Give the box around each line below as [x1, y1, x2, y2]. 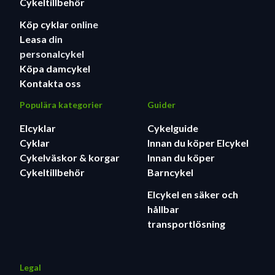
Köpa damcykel [20, 63, 90, 75]
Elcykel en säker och [147, 188, 238, 201]
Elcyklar [20, 122, 56, 134]
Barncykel [147, 166, 193, 179]
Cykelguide [147, 122, 198, 134]
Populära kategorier [20, 99, 103, 110]
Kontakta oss [20, 77, 81, 90]
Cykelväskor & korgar [20, 152, 120, 164]
